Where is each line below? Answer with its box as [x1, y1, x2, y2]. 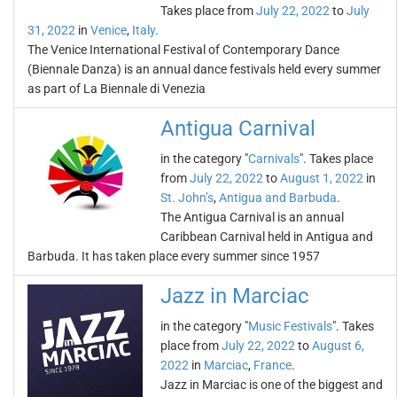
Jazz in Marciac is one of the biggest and [160, 378, 383, 392]
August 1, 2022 [280, 171, 363, 185]
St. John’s [160, 191, 214, 205]
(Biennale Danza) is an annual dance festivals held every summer [27, 62, 381, 76]
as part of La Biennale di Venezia [27, 82, 206, 96]
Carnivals [248, 152, 300, 166]
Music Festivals [248, 319, 332, 333]
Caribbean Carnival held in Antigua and [160, 230, 373, 244]
